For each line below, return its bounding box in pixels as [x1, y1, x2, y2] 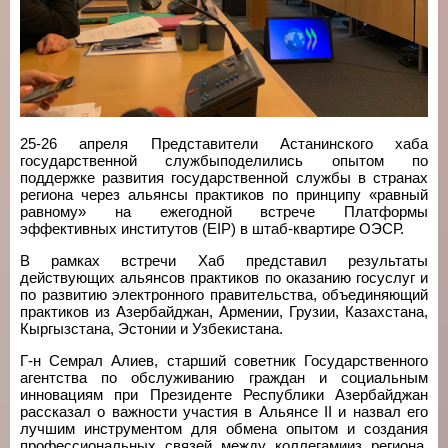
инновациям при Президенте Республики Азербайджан [20, 386, 428, 403]
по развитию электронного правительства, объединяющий [20, 286, 428, 303]
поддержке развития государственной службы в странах [20, 169, 428, 186]
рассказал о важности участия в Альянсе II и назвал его [20, 403, 428, 420]
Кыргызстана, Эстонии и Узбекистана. [20, 320, 283, 337]
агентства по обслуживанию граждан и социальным [20, 369, 428, 386]
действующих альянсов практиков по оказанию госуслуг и [20, 269, 428, 286]
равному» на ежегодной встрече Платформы [20, 203, 428, 220]
